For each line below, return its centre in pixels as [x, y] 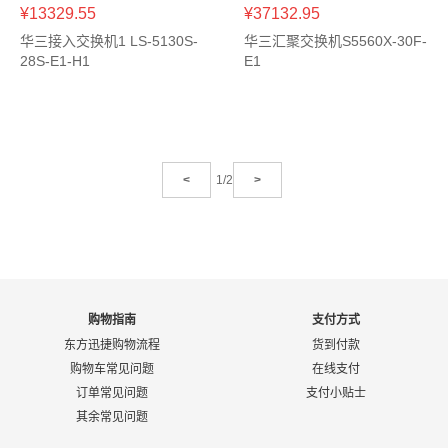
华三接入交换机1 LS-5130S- [109, 41]
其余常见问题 [112, 417]
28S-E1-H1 [55, 61]
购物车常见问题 [112, 369]
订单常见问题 [112, 393]
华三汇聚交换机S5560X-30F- [335, 41]
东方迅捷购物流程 [112, 345]
